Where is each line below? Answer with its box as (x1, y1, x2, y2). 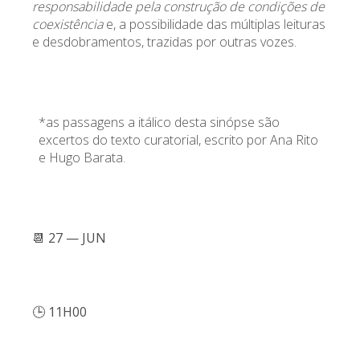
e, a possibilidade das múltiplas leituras (103, 14, 325, 33)
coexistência (32, 14, 103, 33)
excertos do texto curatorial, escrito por (39, 130, 270, 149)
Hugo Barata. (49, 148, 125, 166)
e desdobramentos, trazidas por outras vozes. (32, 32, 297, 51)
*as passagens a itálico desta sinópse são (39, 112, 280, 131)
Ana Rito (270, 130, 318, 149)
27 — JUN (45, 228, 106, 247)
